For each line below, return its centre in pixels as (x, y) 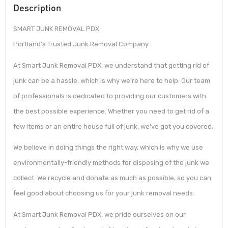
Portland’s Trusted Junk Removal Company (81, 44)
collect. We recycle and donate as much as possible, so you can (112, 178)
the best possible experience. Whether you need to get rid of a (111, 111)
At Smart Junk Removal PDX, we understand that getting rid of (111, 65)
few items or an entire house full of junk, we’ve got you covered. (113, 126)
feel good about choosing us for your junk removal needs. (104, 193)
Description (37, 8)
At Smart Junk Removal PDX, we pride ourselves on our (99, 214)
